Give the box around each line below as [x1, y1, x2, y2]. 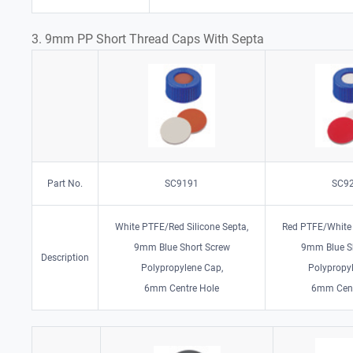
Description [41, 251, 90, 263]
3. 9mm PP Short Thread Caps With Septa [32, 31, 265, 46]
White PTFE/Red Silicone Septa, [115, 221, 249, 232]
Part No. [47, 177, 84, 189]
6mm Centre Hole [144, 282, 220, 294]
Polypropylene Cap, [140, 262, 223, 273]
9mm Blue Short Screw [133, 241, 230, 253]
